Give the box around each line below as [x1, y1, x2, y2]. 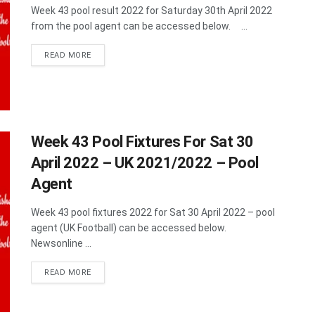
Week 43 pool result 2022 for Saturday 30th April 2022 [31, 4, 272, 16]
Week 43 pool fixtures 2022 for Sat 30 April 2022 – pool [31, 206, 275, 218]
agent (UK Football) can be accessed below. [31, 221, 235, 233]
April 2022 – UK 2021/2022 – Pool [31, 153, 259, 172]
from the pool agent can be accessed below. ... [31, 20, 247, 32]
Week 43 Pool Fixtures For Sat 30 [31, 132, 254, 150]
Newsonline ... [31, 237, 91, 249]
